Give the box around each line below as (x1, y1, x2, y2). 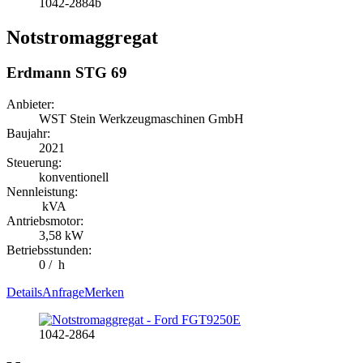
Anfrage (42, 285, 84, 300)
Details (6, 285, 42, 300)
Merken (84, 285, 124, 300)
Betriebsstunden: (6, 243, 92, 258)
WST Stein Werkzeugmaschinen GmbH (39, 112, 247, 126)
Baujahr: (6, 126, 50, 141)
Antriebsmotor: (6, 214, 83, 228)
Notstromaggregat (6, 26, 158, 48)
